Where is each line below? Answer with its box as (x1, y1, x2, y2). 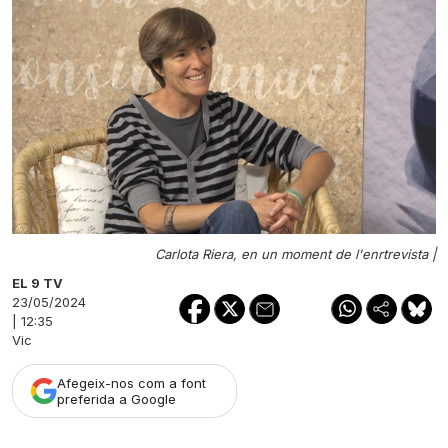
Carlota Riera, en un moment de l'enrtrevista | (155, 245, 436, 262)
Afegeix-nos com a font (57, 374, 206, 391)
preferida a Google (57, 390, 176, 407)
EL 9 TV (12, 274, 63, 291)
